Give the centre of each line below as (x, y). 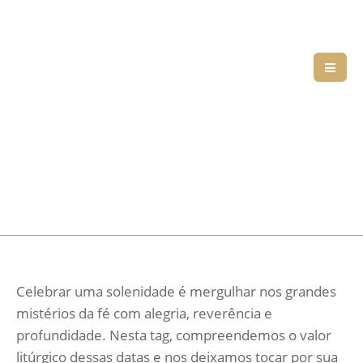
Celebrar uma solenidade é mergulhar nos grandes (176, 291)
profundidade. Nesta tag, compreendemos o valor (174, 335)
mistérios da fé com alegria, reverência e (144, 313)
